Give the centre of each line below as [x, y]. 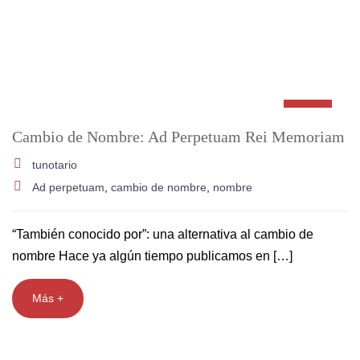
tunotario [55, 165]
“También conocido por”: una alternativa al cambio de [163, 234]
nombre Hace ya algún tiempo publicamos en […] [152, 256]
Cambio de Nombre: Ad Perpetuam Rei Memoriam [178, 137]
